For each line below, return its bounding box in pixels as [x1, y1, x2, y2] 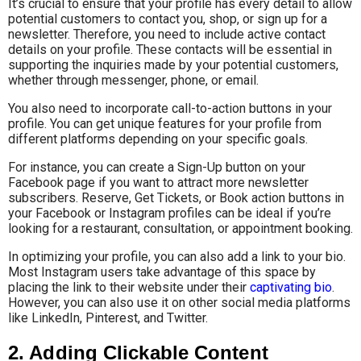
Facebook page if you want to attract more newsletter [8, 174, 309, 190]
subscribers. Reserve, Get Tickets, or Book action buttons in [8, 189, 344, 205]
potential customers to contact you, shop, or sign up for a [8, 10, 327, 27]
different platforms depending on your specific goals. [8, 131, 311, 147]
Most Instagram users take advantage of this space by [8, 263, 316, 280]
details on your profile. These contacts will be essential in [8, 41, 332, 57]
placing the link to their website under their [8, 279, 250, 295]
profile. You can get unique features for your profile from [8, 115, 322, 131]
